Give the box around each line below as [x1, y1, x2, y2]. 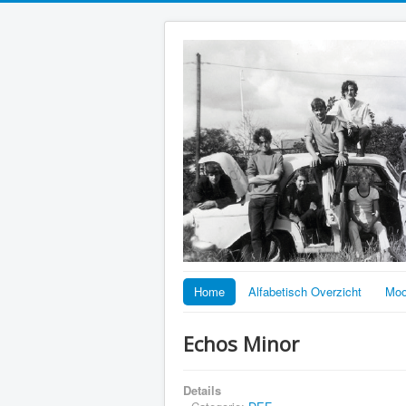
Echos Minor [183, 330, 299, 357]
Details [183, 382, 221, 399]
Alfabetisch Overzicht [248, 283, 362, 300]
